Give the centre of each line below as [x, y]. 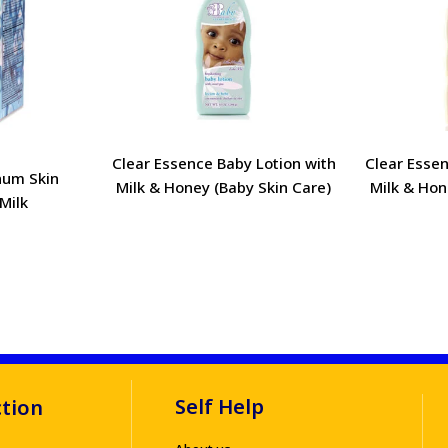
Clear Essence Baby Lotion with [223, 163]
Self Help [220, 406]
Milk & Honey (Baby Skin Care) [224, 187]
